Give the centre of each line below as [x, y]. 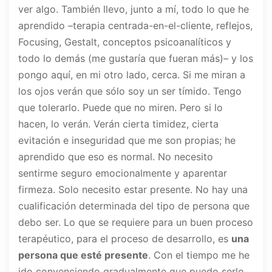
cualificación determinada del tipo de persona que [134, 206]
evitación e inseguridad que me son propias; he [127, 141]
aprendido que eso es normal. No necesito [116, 157]
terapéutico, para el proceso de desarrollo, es [125, 239]
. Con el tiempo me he [199, 255]
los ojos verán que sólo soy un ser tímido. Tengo [130, 91]
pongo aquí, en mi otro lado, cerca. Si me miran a [132, 75]
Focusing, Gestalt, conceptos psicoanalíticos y [125, 42]
